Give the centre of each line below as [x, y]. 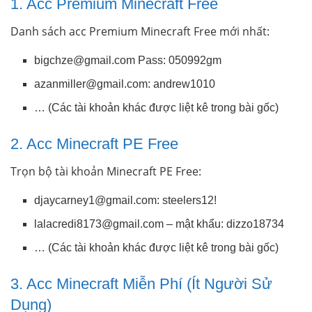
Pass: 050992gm [179, 60]
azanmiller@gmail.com [91, 84]
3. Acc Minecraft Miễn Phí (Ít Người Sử [141, 283]
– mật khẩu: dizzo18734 [224, 224]
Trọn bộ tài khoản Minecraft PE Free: [106, 171]
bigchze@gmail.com [85, 60]
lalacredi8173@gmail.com [99, 224]
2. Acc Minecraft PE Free [94, 143]
